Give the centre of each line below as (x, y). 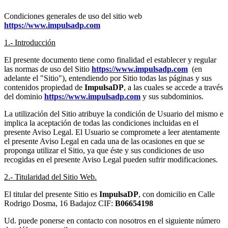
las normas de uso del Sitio (48, 69)
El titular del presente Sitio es (52, 194)
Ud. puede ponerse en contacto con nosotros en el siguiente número (112, 221)
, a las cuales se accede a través (173, 88)
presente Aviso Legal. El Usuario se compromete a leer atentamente (112, 132)
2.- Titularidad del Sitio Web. (50, 177)
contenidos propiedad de (44, 88)
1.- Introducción (30, 43)
